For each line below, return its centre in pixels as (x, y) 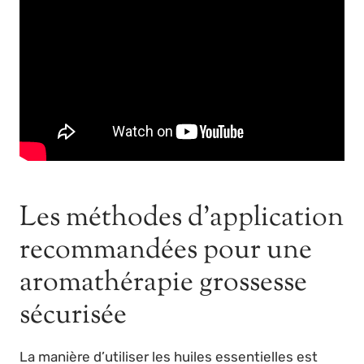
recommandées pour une (166, 251)
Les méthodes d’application (182, 219)
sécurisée (73, 316)
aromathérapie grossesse (163, 284)
